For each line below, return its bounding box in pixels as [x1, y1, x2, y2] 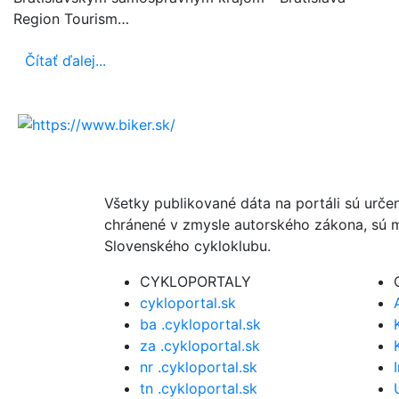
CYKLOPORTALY [140, 273, 251, 291]
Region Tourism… [13, 9, 129, 28]
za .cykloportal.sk [140, 337, 260, 355]
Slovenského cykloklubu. [104, 237, 271, 256]
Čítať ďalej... [25, 51, 106, 69]
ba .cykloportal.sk [140, 315, 261, 334]
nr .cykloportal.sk [140, 358, 257, 377]
